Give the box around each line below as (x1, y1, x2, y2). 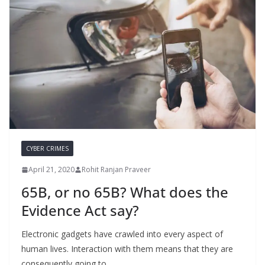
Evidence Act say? (21, 201, 139, 221)
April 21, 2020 (28, 164, 75, 175)
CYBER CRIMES (26, 144, 69, 153)
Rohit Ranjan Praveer (82, 164, 151, 175)
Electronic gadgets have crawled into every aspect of (21, 228, 223, 240)
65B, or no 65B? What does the (21, 182, 228, 202)
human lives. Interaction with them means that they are (21, 243, 233, 255)
